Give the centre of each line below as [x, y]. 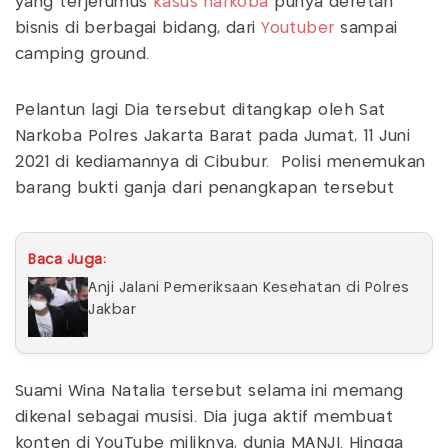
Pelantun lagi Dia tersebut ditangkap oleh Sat [200, 110]
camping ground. [85, 54]
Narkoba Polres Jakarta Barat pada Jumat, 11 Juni [213, 136]
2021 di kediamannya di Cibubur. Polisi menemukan [220, 162]
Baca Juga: [67, 260]
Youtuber [298, 28]
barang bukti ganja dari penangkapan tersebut [205, 188]
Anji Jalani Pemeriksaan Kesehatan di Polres [249, 288]
